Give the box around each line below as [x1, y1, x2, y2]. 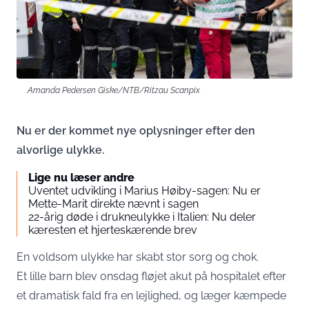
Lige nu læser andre [28, 171, 134, 184]
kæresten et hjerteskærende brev [28, 223, 197, 237]
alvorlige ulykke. [17, 143, 104, 157]
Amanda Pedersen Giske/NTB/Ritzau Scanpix [28, 85, 200, 95]
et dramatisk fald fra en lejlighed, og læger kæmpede [17, 289, 286, 302]
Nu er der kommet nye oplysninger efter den [17, 124, 255, 137]
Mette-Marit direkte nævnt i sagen [28, 197, 199, 210]
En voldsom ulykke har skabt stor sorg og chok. [17, 250, 259, 263]
